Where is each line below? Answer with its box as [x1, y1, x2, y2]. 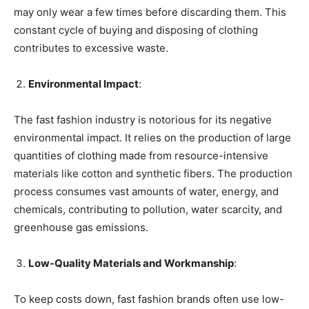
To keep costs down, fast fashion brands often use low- [14, 292, 284, 306]
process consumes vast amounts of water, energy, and [14, 184, 279, 198]
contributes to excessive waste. [14, 41, 168, 54]
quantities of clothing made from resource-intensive [14, 148, 268, 162]
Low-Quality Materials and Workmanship [28, 256, 234, 270]
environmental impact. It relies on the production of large [14, 130, 291, 144]
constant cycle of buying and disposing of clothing [14, 23, 258, 37]
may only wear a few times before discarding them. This [14, 5, 286, 19]
